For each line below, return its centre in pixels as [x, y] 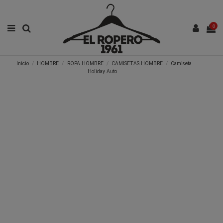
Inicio [23, 64]
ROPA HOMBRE [85, 64]
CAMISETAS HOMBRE [137, 64]
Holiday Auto [103, 72]
